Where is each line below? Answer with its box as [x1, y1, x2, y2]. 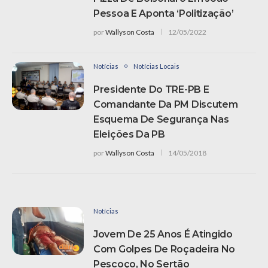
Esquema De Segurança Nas [93, 114, 229, 126]
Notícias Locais [133, 62, 179, 71]
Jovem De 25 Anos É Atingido [93, 229, 233, 240]
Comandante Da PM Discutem [93, 99, 238, 111]
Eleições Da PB [93, 129, 165, 141]
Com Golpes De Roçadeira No [93, 243, 236, 255]
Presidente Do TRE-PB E [93, 84, 209, 96]
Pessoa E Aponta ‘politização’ [93, 8, 234, 20]
